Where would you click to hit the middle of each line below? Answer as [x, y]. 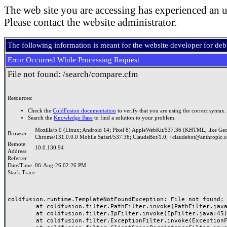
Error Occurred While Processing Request [73, 60]
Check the [40, 110]
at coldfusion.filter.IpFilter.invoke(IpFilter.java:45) [22, 213]
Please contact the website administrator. [90, 22]
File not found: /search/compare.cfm [73, 74]
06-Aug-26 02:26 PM [61, 165]
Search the [41, 118]
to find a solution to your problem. [134, 118]
